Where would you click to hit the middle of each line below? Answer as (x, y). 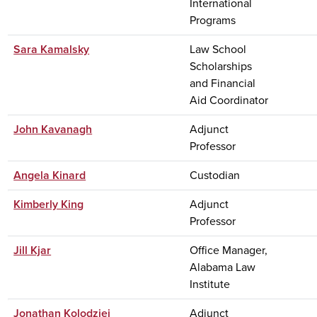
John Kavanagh (53, 129)
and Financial (223, 83)
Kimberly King (49, 204)
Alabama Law (223, 267)
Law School (218, 49)
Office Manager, (229, 250)
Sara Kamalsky (52, 49)
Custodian (215, 175)
